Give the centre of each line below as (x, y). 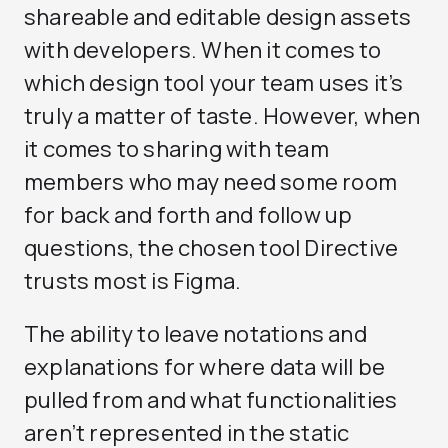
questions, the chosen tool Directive (211, 248)
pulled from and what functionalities (211, 400)
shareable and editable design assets (218, 17)
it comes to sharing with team (176, 149)
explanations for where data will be (205, 367)
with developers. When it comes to (203, 50)
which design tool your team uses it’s (214, 83)
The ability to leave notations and (195, 334)
